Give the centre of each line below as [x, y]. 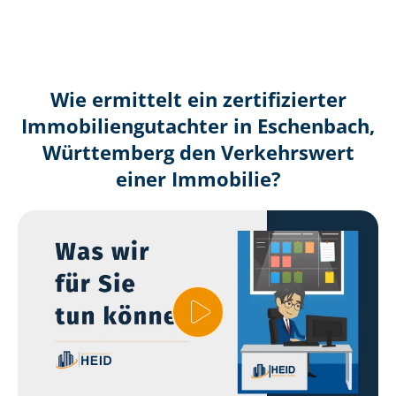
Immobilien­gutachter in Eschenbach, [198, 126]
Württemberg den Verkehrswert [198, 153]
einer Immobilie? [198, 179]
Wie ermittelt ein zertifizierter [198, 100]
